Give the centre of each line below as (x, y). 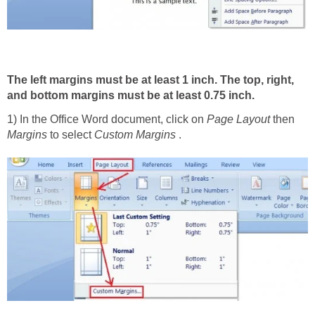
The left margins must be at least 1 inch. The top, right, (150, 79)
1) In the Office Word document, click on (107, 119)
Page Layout (238, 119)
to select (71, 134)
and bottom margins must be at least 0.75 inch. (131, 95)
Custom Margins (135, 134)
